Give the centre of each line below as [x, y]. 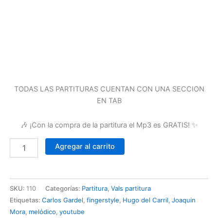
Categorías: [64, 188]
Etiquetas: [26, 200]
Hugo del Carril [145, 200]
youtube [72, 211]
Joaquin [184, 200]
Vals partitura [131, 188]
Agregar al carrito [85, 146]
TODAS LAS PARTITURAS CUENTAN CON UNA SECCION [109, 89]
